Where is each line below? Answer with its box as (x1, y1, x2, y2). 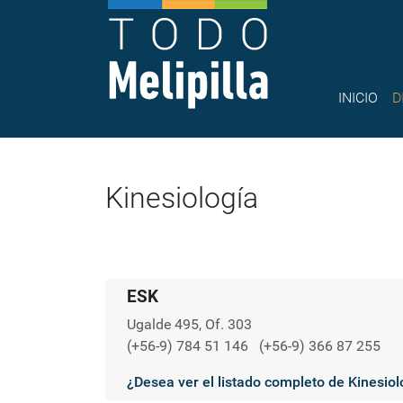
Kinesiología (105, 181, 258, 215)
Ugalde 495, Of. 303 (127, 316, 252, 333)
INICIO (338, 89, 379, 107)
